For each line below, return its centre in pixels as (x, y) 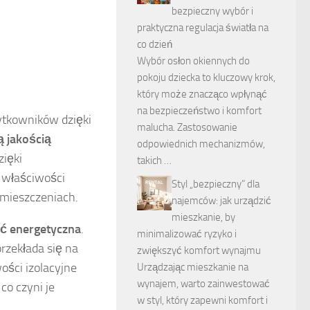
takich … (154, 161)
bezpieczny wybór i (212, 11)
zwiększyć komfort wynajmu (199, 250)
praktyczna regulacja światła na (203, 28)
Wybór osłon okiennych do (193, 61)
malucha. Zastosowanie (187, 127)
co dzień (155, 44)
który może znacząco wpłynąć (202, 94)
